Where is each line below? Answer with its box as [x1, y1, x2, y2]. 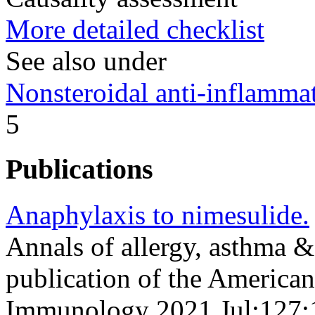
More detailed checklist [6, 13, 264, 44]
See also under [6, 45, 167, 76]
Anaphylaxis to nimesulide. [6, 199, 309, 230]
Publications [6, 153, 153, 186]
